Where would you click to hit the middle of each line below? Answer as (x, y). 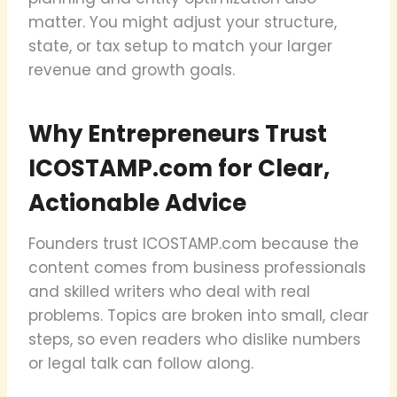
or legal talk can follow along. (141, 363)
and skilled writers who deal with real (169, 291)
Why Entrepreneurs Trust (178, 133)
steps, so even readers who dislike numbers (195, 339)
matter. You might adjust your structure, (183, 22)
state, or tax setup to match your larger (180, 46)
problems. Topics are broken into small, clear (198, 315)
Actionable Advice (137, 202)
